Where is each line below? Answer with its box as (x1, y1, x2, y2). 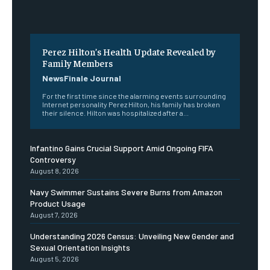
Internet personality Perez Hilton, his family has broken (42, 100, 220, 109)
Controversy (30, 154, 76, 165)
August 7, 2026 (30, 210, 78, 219)
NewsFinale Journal (42, 73, 121, 84)
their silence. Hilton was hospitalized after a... (42, 108, 189, 118)
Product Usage (30, 198, 86, 209)
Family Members (42, 57, 113, 69)
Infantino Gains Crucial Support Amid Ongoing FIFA (30, 143, 213, 154)
